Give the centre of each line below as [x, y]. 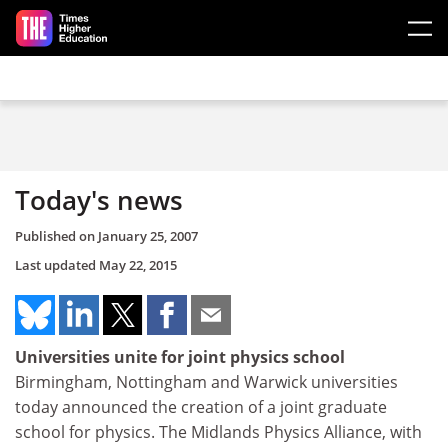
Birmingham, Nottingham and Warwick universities [206, 381]
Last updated [57, 264]
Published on [56, 235]
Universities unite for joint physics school [180, 356]
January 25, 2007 [148, 235]
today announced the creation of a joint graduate [201, 406]
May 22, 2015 [138, 264]
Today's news [99, 200]
